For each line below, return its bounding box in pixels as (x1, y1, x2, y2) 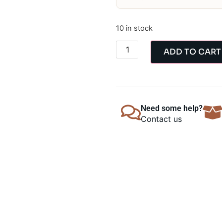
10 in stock (116, 23, 153, 33)
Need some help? (141, 104, 203, 113)
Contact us (141, 114, 182, 124)
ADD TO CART (164, 47, 221, 57)
